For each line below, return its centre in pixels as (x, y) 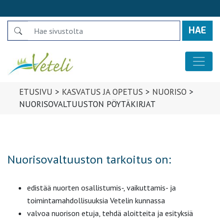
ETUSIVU (36, 92)
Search (18, 27)
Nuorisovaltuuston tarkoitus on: (89, 160)
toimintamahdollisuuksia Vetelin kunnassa (96, 201)
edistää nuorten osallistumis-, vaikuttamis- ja (101, 188)
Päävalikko (35, 83)
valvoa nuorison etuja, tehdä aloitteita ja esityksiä (110, 213)
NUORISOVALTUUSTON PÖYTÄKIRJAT (87, 104)
